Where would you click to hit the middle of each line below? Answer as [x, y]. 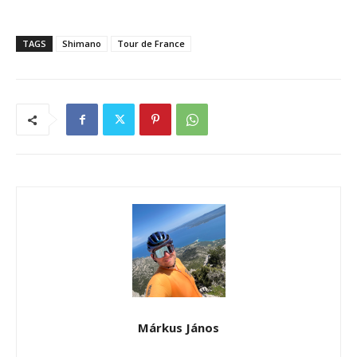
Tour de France [151, 44]
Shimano [82, 44]
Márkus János [178, 328]
